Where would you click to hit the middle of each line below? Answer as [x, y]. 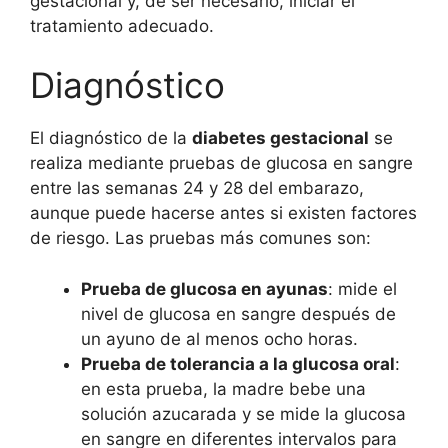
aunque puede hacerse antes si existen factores [223, 213]
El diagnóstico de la [111, 138]
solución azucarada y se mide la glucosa [243, 413]
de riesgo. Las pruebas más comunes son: [200, 238]
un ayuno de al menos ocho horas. [219, 338]
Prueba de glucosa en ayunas [204, 288]
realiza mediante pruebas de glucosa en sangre [221, 163]
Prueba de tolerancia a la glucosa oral [238, 363]
